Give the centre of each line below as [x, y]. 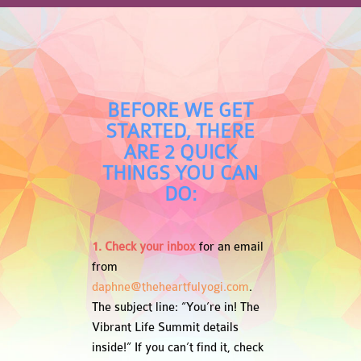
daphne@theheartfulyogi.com [170, 288]
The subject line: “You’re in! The [175, 308]
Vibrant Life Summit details [165, 328]
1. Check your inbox [143, 247]
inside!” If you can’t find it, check [177, 348]
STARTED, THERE [180, 131]
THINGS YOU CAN [180, 173]
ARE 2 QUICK [180, 152]
